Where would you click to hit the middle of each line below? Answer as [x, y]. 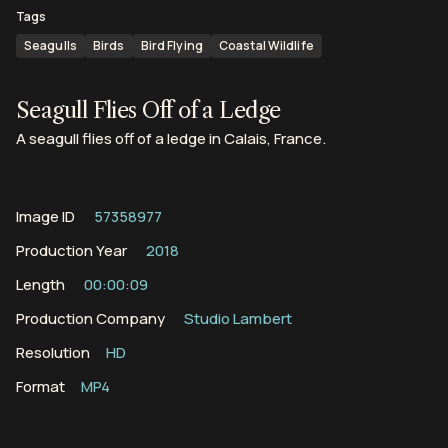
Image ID [45, 217]
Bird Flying [171, 45]
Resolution [53, 353]
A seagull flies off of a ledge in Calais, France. [171, 139]
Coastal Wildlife [266, 45]
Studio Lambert [236, 319]
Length [40, 285]
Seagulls [50, 45]
